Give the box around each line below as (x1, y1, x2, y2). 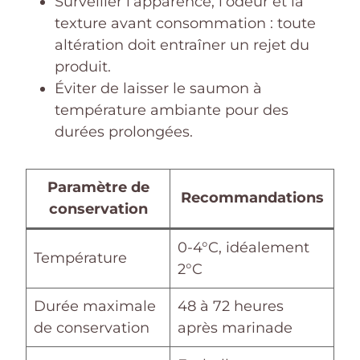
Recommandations (180, 188, 324, 207)
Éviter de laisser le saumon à (55, 79, 262, 97)
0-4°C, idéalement (178, 238, 309, 256)
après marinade (178, 318, 292, 337)
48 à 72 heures (178, 297, 284, 315)
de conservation (34, 318, 149, 337)
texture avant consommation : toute (55, 14, 316, 32)
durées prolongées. (55, 122, 193, 141)
